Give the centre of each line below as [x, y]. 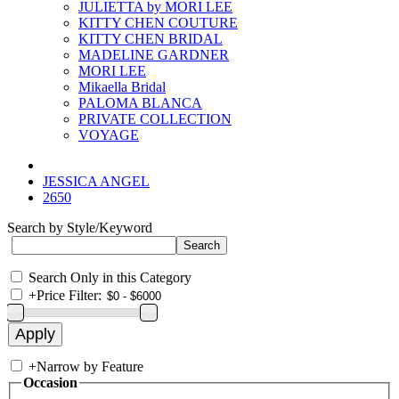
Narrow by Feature [90, 366]
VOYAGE [109, 135]
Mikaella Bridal [122, 87]
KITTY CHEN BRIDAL [151, 39]
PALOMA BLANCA [140, 103]
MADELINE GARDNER [154, 55]
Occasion [50, 383]
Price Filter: [69, 295]
